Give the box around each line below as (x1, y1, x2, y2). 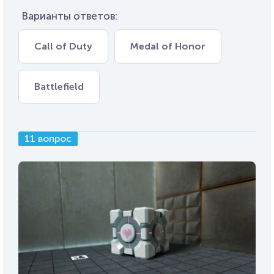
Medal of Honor (130, 40, 206, 52)
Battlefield (34, 80, 84, 92)
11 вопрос (24, 132, 72, 144)
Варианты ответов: (21, 9, 117, 22)
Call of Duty (34, 40, 92, 52)
